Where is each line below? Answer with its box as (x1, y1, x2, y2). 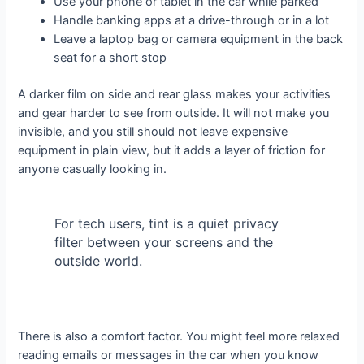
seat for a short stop (54, 50, 167, 66)
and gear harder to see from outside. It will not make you (18, 106, 330, 121)
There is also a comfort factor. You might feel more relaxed (18, 329, 340, 344)
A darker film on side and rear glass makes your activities (18, 87, 331, 102)
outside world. (54, 253, 142, 270)
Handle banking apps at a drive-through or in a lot (54, 13, 330, 28)
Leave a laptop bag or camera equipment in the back (54, 32, 344, 47)
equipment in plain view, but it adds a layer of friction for (18, 143, 326, 158)
